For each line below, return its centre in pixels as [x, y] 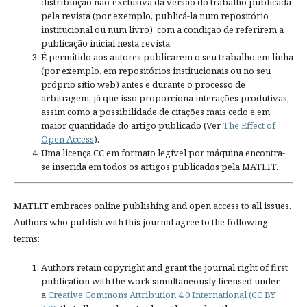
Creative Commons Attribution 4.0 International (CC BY [161, 294]
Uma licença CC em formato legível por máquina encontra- [163, 152]
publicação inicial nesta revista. [106, 43]
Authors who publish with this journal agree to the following [140, 222]
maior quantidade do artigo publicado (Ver [132, 125]
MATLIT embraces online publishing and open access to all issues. [152, 205]
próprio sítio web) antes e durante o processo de [143, 84]
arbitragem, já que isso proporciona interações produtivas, [165, 98]
